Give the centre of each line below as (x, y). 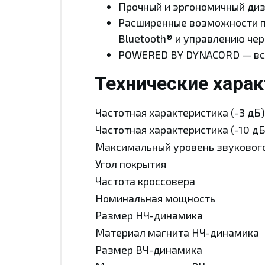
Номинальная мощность (155, 198)
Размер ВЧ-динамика (149, 249)
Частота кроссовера (145, 181)
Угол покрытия (131, 164)
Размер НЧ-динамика (149, 215)
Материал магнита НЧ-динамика (177, 232)
